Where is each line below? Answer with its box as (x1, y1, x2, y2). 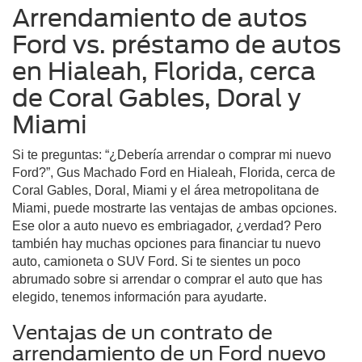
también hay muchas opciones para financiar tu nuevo (12, 237, 321, 251)
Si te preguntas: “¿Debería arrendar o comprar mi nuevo (12, 148, 331, 162)
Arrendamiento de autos (12, 3, 307, 33)
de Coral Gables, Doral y (12, 83, 301, 113)
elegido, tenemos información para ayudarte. (12, 290, 267, 305)
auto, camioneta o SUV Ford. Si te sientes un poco (12, 255, 301, 269)
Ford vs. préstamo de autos (12, 30, 341, 60)
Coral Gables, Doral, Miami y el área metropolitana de (12, 183, 319, 198)
